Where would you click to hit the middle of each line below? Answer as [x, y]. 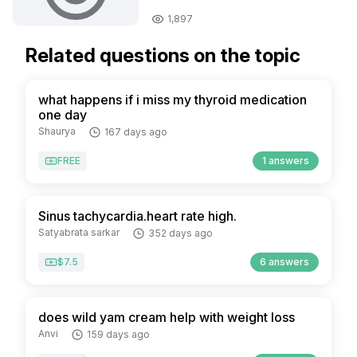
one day [63, 115]
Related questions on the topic [163, 55]
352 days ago [180, 233]
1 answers [286, 161]
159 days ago [118, 334]
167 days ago [136, 132]
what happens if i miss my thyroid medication [173, 100]
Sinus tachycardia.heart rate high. [137, 216]
